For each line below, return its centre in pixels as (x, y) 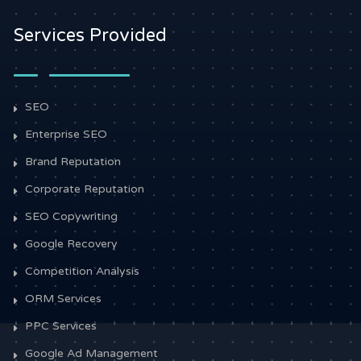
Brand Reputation (73, 161)
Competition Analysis (83, 271)
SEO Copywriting (72, 216)
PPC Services (61, 326)
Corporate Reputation (85, 189)
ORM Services (64, 298)
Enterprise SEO (66, 134)
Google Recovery (72, 243)
